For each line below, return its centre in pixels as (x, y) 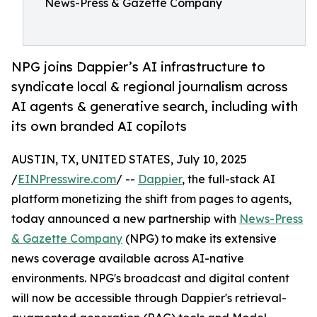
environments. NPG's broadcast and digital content (150, 278)
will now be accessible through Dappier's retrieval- (149, 298)
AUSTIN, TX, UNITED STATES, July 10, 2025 (129, 160)
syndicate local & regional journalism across (150, 87)
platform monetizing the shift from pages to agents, (151, 199)
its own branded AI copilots (99, 126)
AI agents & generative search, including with (155, 106)
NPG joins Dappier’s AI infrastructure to (138, 67)
